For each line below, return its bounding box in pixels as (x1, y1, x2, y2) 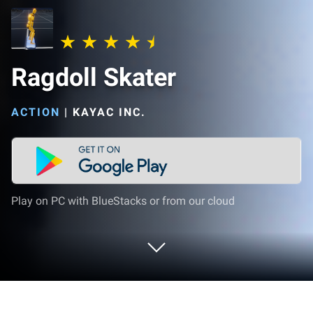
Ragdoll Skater (11, 63, 176, 92)
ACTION (11, 105, 60, 119)
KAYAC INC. (73, 105, 146, 119)
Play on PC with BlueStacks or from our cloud (11, 194, 235, 208)
